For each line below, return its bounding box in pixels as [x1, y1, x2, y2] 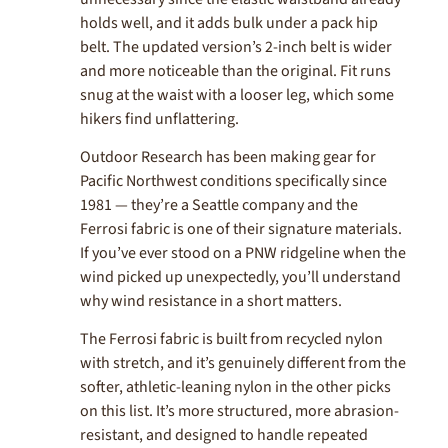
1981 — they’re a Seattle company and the [80, 194, 358, 217]
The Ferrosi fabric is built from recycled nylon [80, 328, 383, 351]
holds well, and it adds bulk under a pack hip [80, 11, 378, 34]
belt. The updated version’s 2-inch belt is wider [80, 35, 392, 58]
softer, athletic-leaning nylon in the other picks [80, 376, 391, 399]
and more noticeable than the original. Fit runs [80, 59, 391, 82]
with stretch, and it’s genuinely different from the [80, 352, 406, 375]
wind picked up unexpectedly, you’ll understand [80, 266, 401, 289]
